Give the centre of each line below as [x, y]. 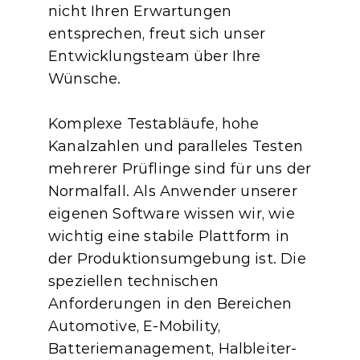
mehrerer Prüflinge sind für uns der [180, 169]
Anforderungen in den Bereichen [170, 304]
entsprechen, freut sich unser [157, 34]
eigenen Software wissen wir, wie [172, 214]
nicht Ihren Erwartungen [140, 11]
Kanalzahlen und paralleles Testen [176, 146]
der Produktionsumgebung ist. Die [177, 259]
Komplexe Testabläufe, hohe [154, 124]
